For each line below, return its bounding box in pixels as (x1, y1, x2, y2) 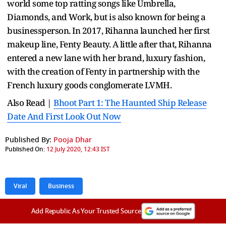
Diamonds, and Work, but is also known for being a (7, 11, 206, 23)
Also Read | (7, 97, 53, 109)
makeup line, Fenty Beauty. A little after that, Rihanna (7, 38, 212, 50)
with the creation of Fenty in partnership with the (7, 66, 199, 78)
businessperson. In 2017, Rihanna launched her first (7, 25, 210, 37)
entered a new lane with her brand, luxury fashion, (7, 52, 205, 64)
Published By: (5, 135, 51, 146)
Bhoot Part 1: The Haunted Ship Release (53, 97, 206, 109)
